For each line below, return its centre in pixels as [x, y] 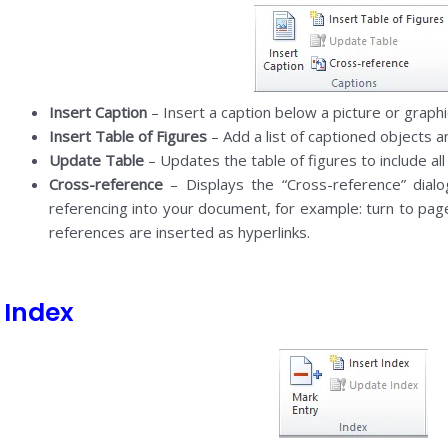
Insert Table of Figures [127, 135]
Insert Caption [97, 111]
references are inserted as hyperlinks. [179, 231]
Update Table [96, 159]
